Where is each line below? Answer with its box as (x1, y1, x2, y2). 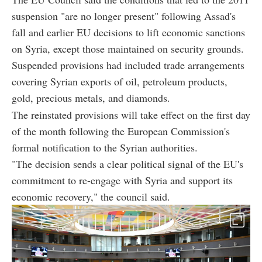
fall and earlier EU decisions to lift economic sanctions (12, 25, 245, 39)
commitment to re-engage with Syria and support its (12, 173, 233, 187)
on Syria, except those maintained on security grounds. (12, 41, 244, 56)
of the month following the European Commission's (12, 123, 230, 138)
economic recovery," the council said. (12, 189, 170, 204)
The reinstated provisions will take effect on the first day (12, 107, 250, 122)
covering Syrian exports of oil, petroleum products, (12, 74, 227, 88)
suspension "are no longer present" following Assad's (12, 8, 236, 23)
